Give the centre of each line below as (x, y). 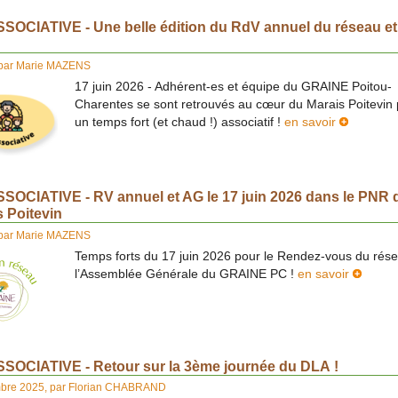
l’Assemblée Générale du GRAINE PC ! (186, 274)
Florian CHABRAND (117, 388)
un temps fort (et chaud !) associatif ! (179, 122)
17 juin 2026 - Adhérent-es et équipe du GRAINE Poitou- (233, 86)
